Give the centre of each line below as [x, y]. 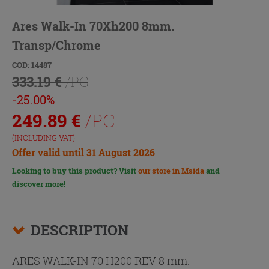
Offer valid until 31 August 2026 [83, 152]
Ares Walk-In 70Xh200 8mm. [93, 26]
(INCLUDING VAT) [44, 137]
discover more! [39, 184]
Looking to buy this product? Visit [75, 171]
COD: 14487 [32, 65]
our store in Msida [171, 171]
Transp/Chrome [56, 45]
